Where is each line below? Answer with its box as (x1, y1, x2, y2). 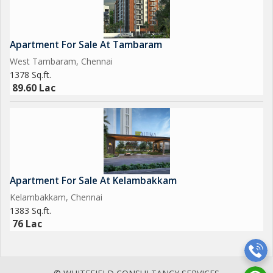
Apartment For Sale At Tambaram (10, 38, 162, 51)
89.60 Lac (12, 82, 55, 94)
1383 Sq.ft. (10, 205, 51, 216)
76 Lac (12, 218, 42, 230)
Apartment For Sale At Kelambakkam (10, 174, 177, 187)
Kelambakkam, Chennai (10, 191, 102, 203)
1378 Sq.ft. (10, 69, 51, 80)
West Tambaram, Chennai (10, 55, 113, 67)
